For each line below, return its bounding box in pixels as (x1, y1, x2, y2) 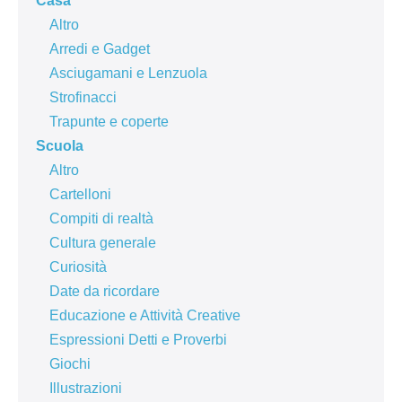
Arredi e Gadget (49, 41, 150, 57)
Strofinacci (49, 90, 117, 106)
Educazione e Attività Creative (49, 308, 240, 324)
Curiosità (49, 259, 107, 275)
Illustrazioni (49, 380, 122, 397)
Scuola (36, 138, 83, 154)
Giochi (49, 356, 91, 372)
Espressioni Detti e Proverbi (49, 332, 227, 348)
